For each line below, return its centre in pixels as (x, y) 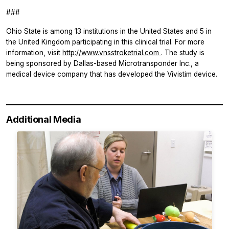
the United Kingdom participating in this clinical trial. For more (105, 42)
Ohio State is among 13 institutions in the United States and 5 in (109, 31)
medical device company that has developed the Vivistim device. (112, 74)
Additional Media (44, 120)
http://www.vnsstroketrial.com (112, 53)
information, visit (34, 53)
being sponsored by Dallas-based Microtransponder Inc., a (102, 64)
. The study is (183, 53)
